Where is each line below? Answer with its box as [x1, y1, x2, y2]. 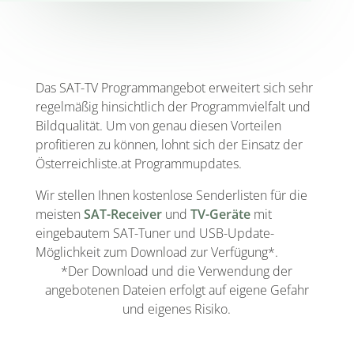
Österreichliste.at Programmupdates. [35, 154, 242, 172]
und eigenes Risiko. [122, 299, 232, 318]
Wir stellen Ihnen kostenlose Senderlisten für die [35, 186, 307, 204]
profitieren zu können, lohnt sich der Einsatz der [35, 135, 303, 153]
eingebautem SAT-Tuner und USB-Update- [35, 224, 274, 242]
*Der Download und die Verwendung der [61, 262, 293, 280]
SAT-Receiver [83, 205, 162, 223]
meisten [35, 205, 84, 223]
